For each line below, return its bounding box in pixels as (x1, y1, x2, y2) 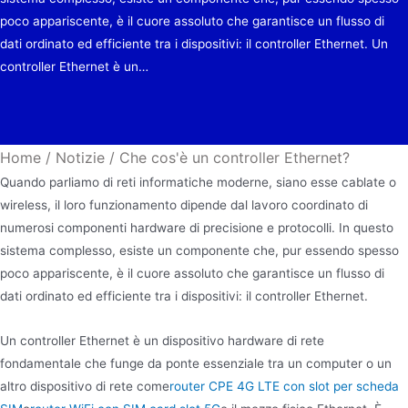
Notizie (56, 148, 105, 168)
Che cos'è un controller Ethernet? (119, 148, 350, 168)
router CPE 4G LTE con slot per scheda (169, 379, 399, 394)
